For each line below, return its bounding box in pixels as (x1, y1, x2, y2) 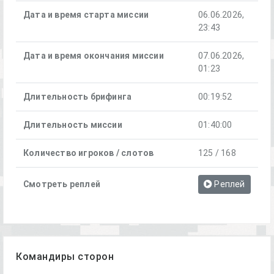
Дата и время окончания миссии (23, 50, 164, 61)
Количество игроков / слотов (23, 147, 154, 158)
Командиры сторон (16, 250, 114, 262)
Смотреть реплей (23, 179, 100, 190)
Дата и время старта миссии (23, 9, 149, 20)
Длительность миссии (23, 119, 122, 130)
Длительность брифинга (23, 91, 132, 102)
